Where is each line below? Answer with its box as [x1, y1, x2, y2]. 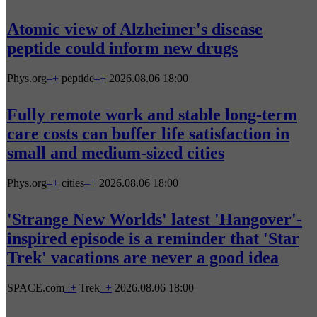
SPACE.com [7, 281, 64, 294]
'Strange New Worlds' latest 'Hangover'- [7, 210, 302, 229]
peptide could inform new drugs [7, 39, 238, 58]
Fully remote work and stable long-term [7, 105, 297, 125]
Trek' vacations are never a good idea [7, 248, 279, 267]
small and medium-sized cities [7, 144, 224, 163]
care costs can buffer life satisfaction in [7, 125, 289, 144]
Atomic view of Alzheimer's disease [7, 20, 263, 39]
